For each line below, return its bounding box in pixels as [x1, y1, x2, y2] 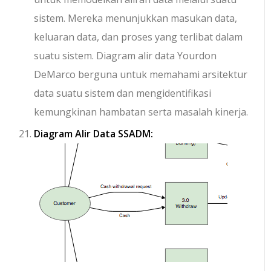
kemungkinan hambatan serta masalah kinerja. [34, 105, 249, 119]
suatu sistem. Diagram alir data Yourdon [34, 49, 217, 63]
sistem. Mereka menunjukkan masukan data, [34, 11, 238, 25]
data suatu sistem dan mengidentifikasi [34, 87, 212, 100]
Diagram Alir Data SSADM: [34, 127, 154, 141]
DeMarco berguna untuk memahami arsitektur [34, 68, 248, 82]
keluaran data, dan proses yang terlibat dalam [34, 30, 243, 44]
